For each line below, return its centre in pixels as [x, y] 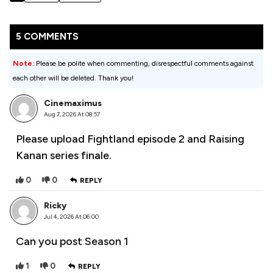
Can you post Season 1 [72, 242]
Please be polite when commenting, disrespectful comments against [144, 64]
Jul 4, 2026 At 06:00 [71, 217]
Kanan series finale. [64, 156]
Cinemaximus [73, 104]
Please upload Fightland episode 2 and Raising [130, 139]
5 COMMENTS [47, 37]
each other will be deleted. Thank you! [73, 78]
